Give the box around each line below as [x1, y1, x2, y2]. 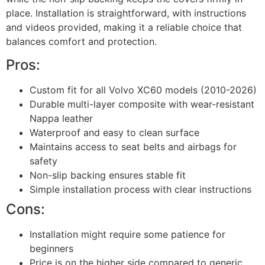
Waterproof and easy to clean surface [30, 126, 199, 138]
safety [30, 154, 57, 167]
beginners [30, 242, 73, 254]
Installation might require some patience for [30, 228, 225, 240]
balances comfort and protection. [6, 35, 157, 47]
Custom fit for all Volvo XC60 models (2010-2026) [30, 83, 257, 96]
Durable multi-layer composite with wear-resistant [30, 98, 254, 110]
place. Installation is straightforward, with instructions [6, 7, 246, 19]
